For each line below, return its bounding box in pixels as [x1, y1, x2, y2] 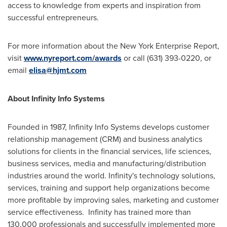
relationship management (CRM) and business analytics [8, 133, 202, 145]
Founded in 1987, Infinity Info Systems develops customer [8, 121, 209, 133]
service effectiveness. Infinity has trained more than [8, 206, 191, 218]
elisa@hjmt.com [29, 64, 87, 76]
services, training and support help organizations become [8, 182, 210, 194]
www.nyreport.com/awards [24, 52, 122, 64]
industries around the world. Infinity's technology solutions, [8, 170, 215, 181]
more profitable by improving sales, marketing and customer [8, 194, 219, 206]
